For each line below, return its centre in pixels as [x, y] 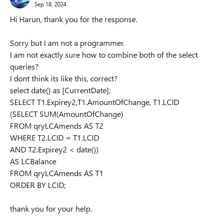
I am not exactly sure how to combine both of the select [104, 55]
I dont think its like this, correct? [64, 78]
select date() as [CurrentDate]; [60, 90]
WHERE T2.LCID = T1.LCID [55, 137]
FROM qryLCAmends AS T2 [57, 126]
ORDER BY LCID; [38, 185]
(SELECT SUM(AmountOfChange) [67, 114]
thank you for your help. [51, 208]
